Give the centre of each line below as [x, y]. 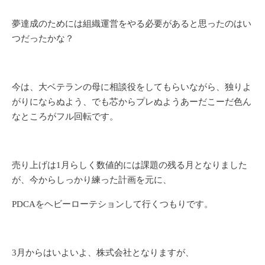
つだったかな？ [43, 38]
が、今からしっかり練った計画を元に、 [92, 180]
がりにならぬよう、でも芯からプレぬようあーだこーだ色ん [132, 102]
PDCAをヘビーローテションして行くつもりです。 [112, 204]
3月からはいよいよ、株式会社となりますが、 [103, 253]
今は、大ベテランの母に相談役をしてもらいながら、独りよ [132, 87]
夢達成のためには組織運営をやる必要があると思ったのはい [132, 24]
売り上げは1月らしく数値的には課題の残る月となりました [130, 165]
